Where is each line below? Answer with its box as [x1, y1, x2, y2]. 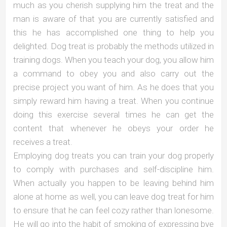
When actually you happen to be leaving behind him [13, 177, 214, 188]
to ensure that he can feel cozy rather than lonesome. [13, 205, 214, 215]
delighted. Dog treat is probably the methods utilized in [13, 41, 214, 51]
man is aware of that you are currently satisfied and [13, 13, 214, 24]
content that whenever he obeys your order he [13, 123, 214, 133]
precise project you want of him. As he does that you [13, 82, 214, 92]
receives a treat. [13, 136, 72, 147]
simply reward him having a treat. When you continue [13, 95, 214, 106]
